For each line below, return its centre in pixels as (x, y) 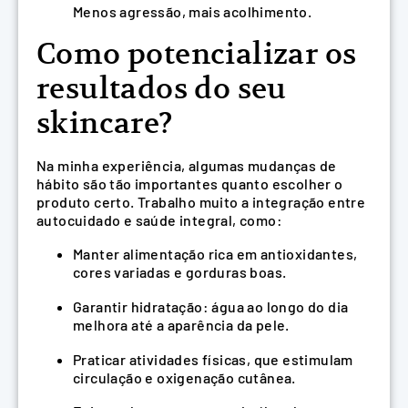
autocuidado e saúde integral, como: (159, 219)
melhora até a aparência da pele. (181, 325)
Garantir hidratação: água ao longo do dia (211, 307)
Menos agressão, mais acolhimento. (193, 11)
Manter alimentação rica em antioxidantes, (215, 254)
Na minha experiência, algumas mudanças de (187, 165)
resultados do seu (162, 89)
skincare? (105, 123)
